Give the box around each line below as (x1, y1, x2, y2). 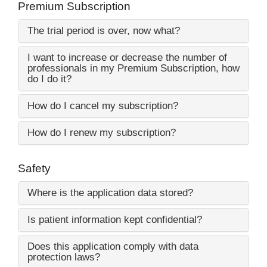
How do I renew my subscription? (27, 126, 176, 138)
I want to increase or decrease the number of (27, 51, 227, 63)
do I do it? (27, 73, 72, 85)
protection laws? (27, 251, 100, 263)
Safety (18, 162, 51, 175)
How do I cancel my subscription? (27, 100, 178, 111)
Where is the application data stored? (27, 187, 193, 198)
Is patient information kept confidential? (27, 213, 202, 225)
